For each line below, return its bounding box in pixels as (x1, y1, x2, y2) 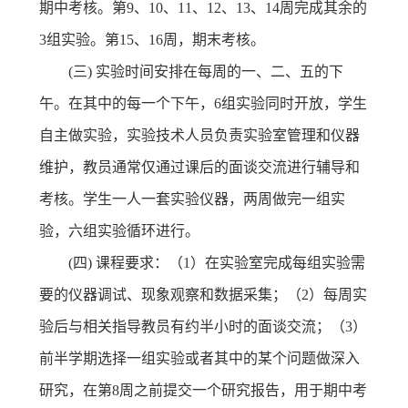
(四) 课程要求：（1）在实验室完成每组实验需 (67, 254, 365, 270)
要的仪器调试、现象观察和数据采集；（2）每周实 (38, 286, 367, 302)
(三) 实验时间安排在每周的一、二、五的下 (67, 63, 343, 79)
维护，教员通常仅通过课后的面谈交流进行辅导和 (38, 158, 360, 175)
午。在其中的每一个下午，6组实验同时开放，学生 (38, 95, 367, 111)
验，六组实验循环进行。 (38, 222, 203, 239)
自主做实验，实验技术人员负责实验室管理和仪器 (38, 127, 360, 143)
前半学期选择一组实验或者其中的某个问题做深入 (38, 350, 360, 366)
